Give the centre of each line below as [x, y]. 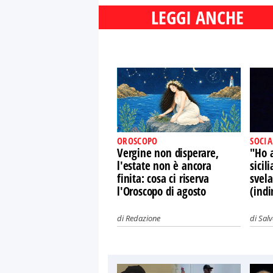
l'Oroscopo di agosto [162, 192]
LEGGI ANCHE [197, 18]
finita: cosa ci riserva [163, 179]
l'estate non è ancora [164, 166]
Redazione [143, 218]
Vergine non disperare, [168, 153]
